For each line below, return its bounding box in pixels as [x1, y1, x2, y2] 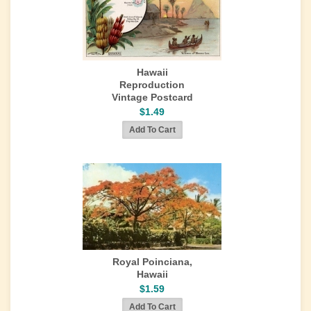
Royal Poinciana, [112, 256, 192, 267]
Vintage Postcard [111, 92, 193, 103]
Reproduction [119, 79, 185, 90]
